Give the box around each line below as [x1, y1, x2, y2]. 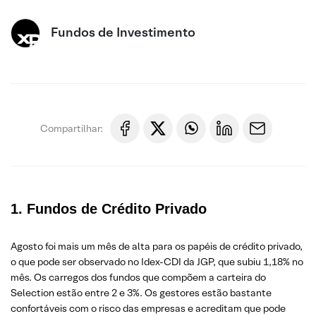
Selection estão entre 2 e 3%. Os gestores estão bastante [11, 286, 272, 299]
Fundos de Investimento [51, 24, 195, 40]
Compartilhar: [40, 121, 103, 135]
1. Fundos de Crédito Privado [11, 201, 207, 217]
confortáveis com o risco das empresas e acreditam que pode [11, 302, 286, 315]
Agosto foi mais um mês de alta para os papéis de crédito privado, [11, 240, 303, 253]
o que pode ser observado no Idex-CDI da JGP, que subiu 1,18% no [11, 255, 303, 268]
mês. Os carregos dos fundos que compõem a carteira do [11, 271, 266, 284]
